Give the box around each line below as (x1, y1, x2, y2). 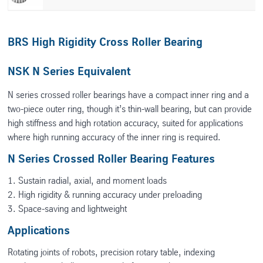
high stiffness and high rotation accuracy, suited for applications (8, 117, 244, 129)
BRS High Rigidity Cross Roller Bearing (8, 35, 203, 48)
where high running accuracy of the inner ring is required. (8, 131, 221, 143)
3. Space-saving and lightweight (8, 203, 127, 214)
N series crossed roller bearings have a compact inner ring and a (8, 89, 249, 100)
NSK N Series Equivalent (8, 64, 131, 77)
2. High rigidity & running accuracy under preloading (8, 188, 203, 200)
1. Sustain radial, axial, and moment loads (8, 174, 167, 186)
